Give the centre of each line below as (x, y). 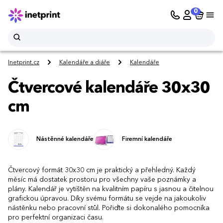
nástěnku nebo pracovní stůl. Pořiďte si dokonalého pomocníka (109, 208)
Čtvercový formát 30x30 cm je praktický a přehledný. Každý (102, 170)
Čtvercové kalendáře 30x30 (109, 88)
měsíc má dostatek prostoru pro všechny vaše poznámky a (102, 179)
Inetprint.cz (24, 63)
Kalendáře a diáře (85, 63)
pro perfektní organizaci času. (56, 217)
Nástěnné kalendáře (65, 139)
